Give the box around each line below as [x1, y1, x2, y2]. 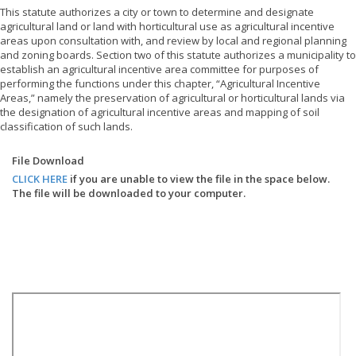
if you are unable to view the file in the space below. [68, 171, 330, 186]
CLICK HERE [12, 171, 68, 186]
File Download [12, 153, 84, 168]
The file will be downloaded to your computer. [12, 185, 246, 200]
